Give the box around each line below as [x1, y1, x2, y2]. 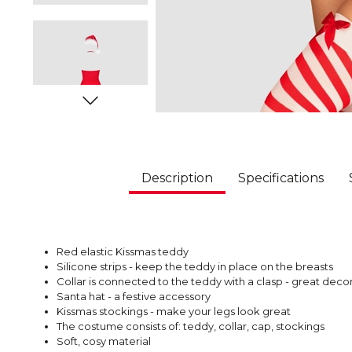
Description [141, 170, 213, 186]
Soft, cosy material [57, 335, 151, 348]
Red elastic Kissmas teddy [57, 245, 189, 258]
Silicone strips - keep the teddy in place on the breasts [57, 260, 333, 273]
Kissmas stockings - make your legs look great [57, 305, 291, 318]
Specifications [237, 170, 324, 186]
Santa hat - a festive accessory [57, 290, 211, 303]
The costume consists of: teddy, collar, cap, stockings [57, 320, 324, 333]
